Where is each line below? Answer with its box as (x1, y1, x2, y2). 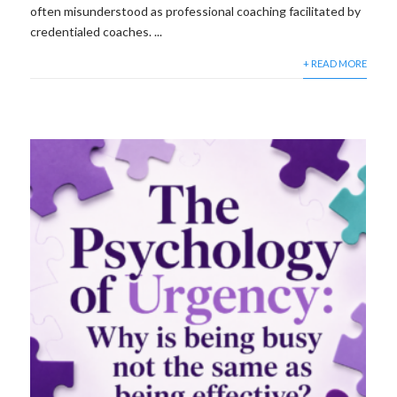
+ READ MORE (302, 57, 367, 69)
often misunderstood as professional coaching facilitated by (30, 3, 362, 19)
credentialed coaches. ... (30, 23, 163, 39)
